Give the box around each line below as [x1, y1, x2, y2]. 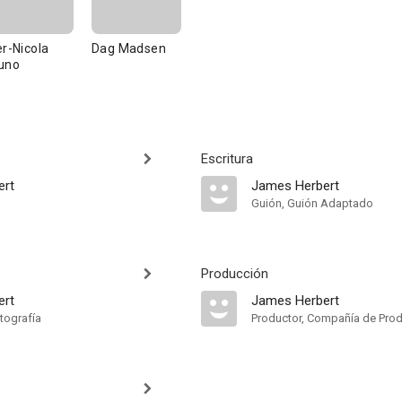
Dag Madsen [92, 41, 166, 56]
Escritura [201, 151, 253, 167]
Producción [201, 266, 268, 282]
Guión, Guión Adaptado [251, 197, 373, 210]
